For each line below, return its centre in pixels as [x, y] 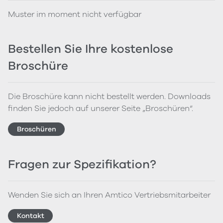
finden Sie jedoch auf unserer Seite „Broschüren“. [101, 109]
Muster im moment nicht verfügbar [75, 15]
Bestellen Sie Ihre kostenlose [91, 49]
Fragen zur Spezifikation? [82, 165]
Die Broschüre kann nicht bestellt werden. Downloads [109, 97]
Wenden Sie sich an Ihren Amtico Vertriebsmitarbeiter [109, 195]
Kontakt [30, 216]
